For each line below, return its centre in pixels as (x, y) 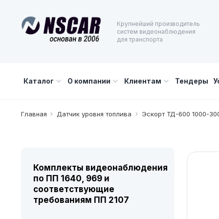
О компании (89, 81)
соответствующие (74, 189)
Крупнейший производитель (158, 23)
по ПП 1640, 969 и (71, 178)
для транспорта (140, 39)
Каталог (38, 81)
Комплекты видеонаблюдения (100, 168)
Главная (34, 114)
